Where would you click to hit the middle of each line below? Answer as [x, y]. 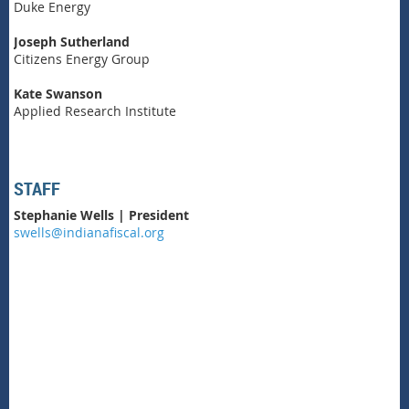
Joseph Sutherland [72, 41]
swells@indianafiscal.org [89, 232]
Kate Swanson [60, 93]
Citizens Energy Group [84, 58]
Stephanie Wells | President [101, 215]
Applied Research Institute [95, 110]
